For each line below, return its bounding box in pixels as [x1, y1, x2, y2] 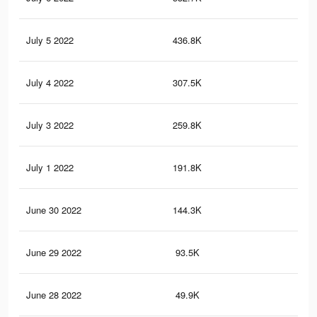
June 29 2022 [26, 246, 81, 260]
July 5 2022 [26, 33, 74, 47]
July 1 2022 [26, 161, 74, 175]
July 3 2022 [26, 118, 74, 132]
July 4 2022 [26, 76, 74, 90]
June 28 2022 [26, 288, 81, 302]
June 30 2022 [26, 203, 81, 217]
